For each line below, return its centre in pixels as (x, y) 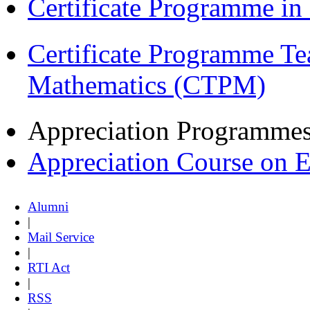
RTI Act (49, 268)
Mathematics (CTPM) (147, 84)
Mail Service (61, 237)
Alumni (48, 207)
